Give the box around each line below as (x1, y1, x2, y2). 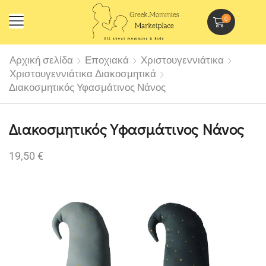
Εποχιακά (85, 53, 129, 67)
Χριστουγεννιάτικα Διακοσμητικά (9, 66, 156, 81)
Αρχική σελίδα (9, 53, 73, 67)
